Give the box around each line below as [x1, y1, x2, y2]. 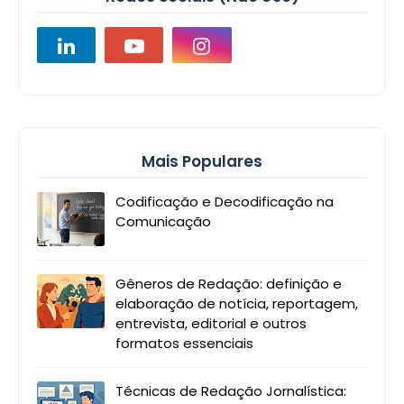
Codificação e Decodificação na [115, 192, 334, 212]
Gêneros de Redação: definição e [115, 274, 342, 294]
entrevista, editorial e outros [115, 314, 307, 334]
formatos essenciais [115, 334, 253, 353]
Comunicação [115, 212, 211, 232]
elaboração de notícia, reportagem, [115, 294, 358, 314]
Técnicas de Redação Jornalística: [115, 381, 346, 401]
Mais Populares [142, 151, 262, 173]
